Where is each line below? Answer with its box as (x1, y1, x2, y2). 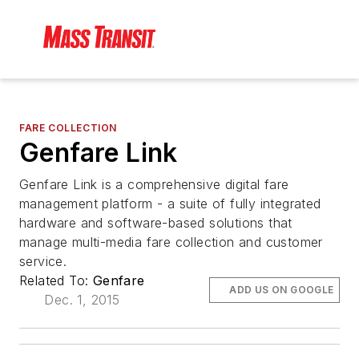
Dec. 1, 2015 (44, 292, 120, 309)
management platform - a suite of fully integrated (19, 196, 321, 212)
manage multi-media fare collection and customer (19, 234, 323, 251)
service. (19, 253, 67, 270)
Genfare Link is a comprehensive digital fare (19, 176, 289, 193)
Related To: (19, 272, 93, 289)
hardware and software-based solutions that (19, 215, 292, 232)
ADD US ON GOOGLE (229, 284, 334, 296)
